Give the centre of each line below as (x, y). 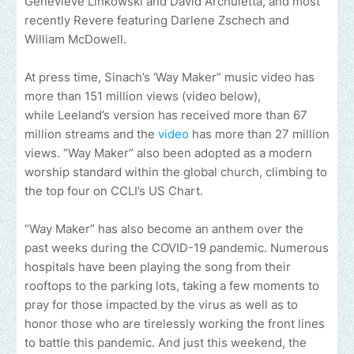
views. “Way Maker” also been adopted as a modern (168, 153)
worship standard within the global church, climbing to (176, 172)
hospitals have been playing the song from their (158, 267)
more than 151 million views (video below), (143, 96)
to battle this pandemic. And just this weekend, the (166, 343)
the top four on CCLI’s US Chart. (114, 191)
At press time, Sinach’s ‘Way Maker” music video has (169, 77)
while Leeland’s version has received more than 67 (166, 115)
